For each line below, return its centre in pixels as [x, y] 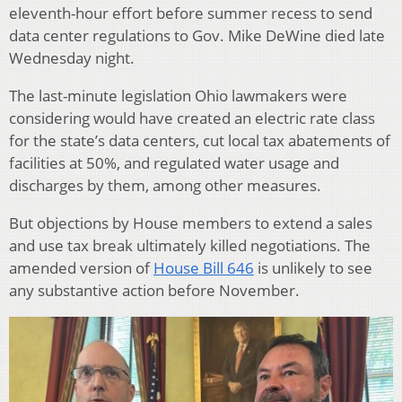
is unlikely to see [313, 268]
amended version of [81, 268]
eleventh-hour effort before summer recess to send [191, 13]
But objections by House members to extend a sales [191, 223]
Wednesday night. [72, 58]
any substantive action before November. [154, 291]
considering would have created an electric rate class [192, 118]
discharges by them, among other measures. [165, 186]
